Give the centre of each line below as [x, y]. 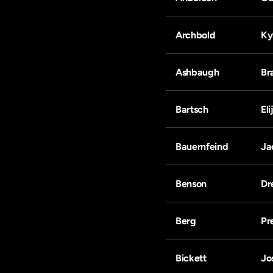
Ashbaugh [197, 72]
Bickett [191, 258]
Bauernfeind [202, 147]
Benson [191, 184]
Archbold [196, 35]
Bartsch [192, 109]
